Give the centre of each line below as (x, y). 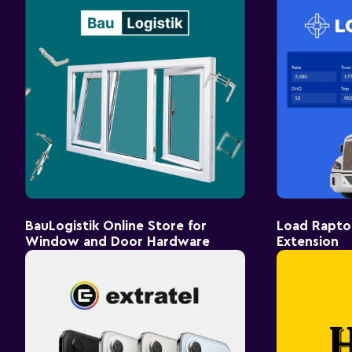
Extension (308, 241)
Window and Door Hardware (117, 241)
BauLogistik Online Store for (116, 225)
